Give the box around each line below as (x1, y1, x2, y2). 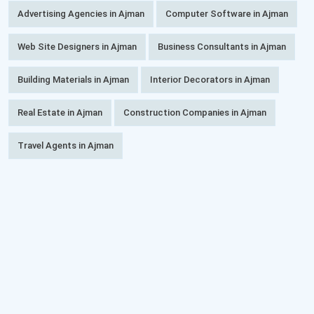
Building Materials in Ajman (18, 74, 129, 85)
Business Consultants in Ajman (158, 41, 286, 52)
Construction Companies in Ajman (123, 107, 266, 118)
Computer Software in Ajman (165, 8, 288, 19)
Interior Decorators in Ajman (150, 74, 270, 85)
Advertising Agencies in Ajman (18, 8, 144, 19)
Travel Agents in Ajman (18, 139, 114, 151)
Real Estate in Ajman (18, 107, 102, 118)
